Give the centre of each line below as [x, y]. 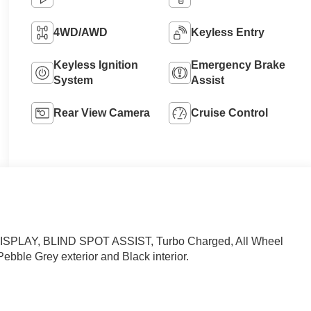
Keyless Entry [227, 32]
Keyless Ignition [95, 65]
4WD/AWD [80, 32]
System [73, 80]
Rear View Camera [101, 112]
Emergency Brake [238, 65]
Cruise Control [229, 112]
